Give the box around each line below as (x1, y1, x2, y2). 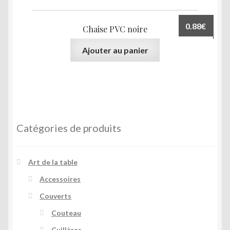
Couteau (51, 208, 81, 217)
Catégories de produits (16, 121, 121, 134)
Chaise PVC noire (83, 24, 147, 35)
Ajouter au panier (82, 45, 148, 55)
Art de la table (28, 157, 78, 166)
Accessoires (40, 174, 81, 183)
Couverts (40, 191, 72, 200)
